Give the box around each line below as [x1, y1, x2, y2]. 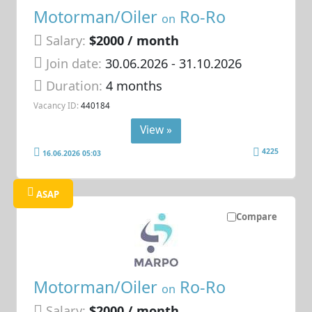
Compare [235, 210, 277, 224]
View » [140, 122, 172, 138]
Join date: [46, 54, 102, 72]
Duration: [46, 77, 107, 95]
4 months [106, 77, 163, 95]
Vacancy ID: [33, 99, 79, 111]
